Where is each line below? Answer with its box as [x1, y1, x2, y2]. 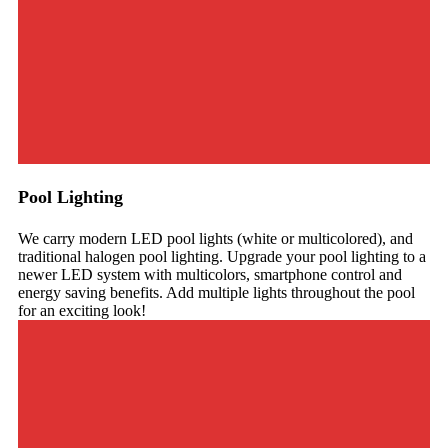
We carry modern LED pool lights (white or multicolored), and [18, 229, 413, 247]
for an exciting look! [18, 301, 146, 319]
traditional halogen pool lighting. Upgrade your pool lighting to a [18, 247, 426, 265]
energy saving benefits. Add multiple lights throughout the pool [18, 283, 415, 301]
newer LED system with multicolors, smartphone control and [18, 265, 402, 283]
